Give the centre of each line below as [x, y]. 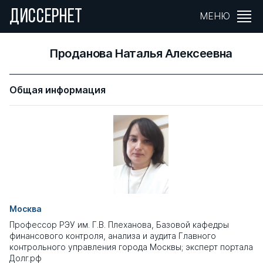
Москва [26, 209]
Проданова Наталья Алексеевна [141, 53]
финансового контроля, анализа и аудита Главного [113, 236]
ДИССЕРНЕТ [46, 17]
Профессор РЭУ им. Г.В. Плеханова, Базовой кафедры [119, 225]
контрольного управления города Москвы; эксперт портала [131, 247]
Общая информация [58, 90]
